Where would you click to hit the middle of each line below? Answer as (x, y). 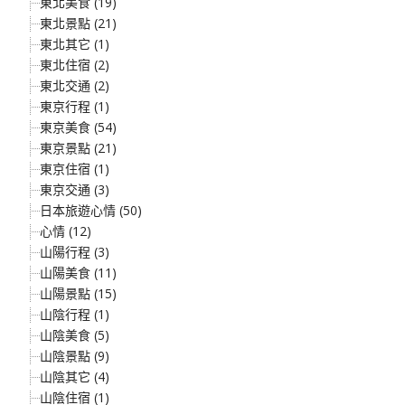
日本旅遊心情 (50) (91, 210)
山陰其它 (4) (75, 377)
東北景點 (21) (78, 23)
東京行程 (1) (75, 106)
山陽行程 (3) (75, 252)
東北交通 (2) (75, 85)
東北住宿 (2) (75, 65)
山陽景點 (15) (78, 293)
